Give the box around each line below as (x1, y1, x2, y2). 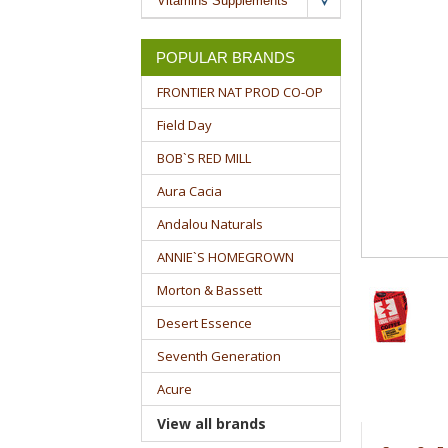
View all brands (156, 414, 266, 433)
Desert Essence (156, 314, 252, 332)
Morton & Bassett (156, 281, 262, 299)
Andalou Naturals (156, 215, 263, 233)
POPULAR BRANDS (155, 49, 295, 66)
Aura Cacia (156, 182, 222, 200)
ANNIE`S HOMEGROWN (156, 248, 294, 266)
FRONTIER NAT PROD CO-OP (156, 83, 323, 101)
